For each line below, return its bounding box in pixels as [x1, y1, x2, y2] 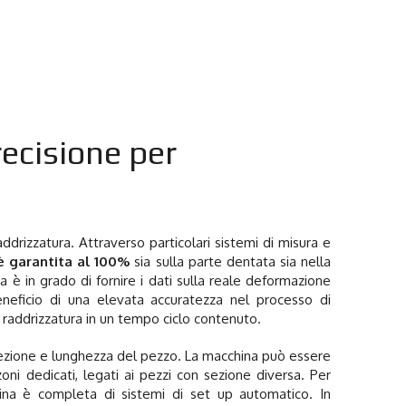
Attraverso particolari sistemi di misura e [79, 234, 332, 251]
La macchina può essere [185, 347, 331, 364]
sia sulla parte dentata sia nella [130, 253, 331, 270]
